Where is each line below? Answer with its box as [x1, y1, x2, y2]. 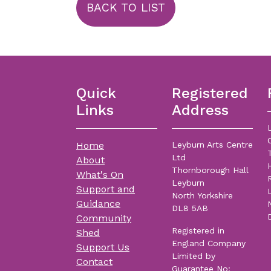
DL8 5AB [172, 203, 208, 214]
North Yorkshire [172, 191, 233, 201]
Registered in [172, 226, 224, 236]
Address [172, 102, 229, 119]
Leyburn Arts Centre [172, 140, 253, 150]
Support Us [76, 241, 129, 253]
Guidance [76, 198, 120, 210]
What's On [76, 169, 123, 181]
